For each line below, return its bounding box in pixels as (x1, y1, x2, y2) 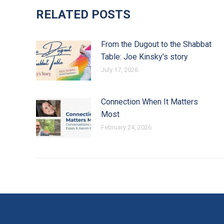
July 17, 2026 (101, 66, 138, 74)
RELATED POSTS (36, 7, 130, 22)
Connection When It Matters (101, 97, 198, 107)
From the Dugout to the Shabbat (101, 39, 211, 49)
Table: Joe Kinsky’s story (101, 52, 188, 62)
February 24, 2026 (101, 123, 151, 131)
